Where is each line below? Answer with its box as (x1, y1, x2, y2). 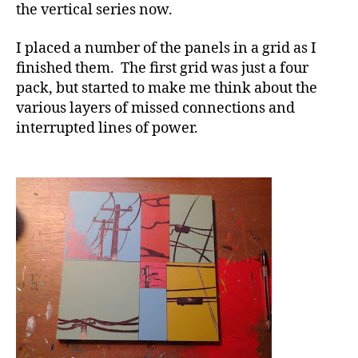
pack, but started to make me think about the (16, 78, 317, 97)
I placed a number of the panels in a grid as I (16, 38, 316, 58)
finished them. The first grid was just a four (16, 58, 308, 78)
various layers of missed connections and (16, 98, 295, 117)
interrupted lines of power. (16, 118, 198, 137)
